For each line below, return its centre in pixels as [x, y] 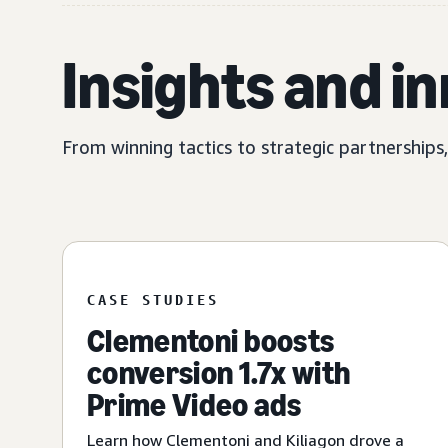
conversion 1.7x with [219, 373]
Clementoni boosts [211, 341]
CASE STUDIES [153, 300]
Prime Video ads [194, 405]
